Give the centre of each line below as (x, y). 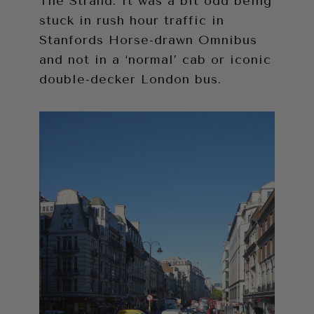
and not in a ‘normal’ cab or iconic (155, 60)
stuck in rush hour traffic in (132, 21)
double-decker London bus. (130, 80)
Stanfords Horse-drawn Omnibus (148, 40)
